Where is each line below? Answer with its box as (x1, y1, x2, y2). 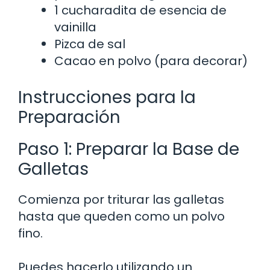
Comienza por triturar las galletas (18, 190, 224, 208)
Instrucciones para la (18, 85, 196, 109)
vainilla (54, 18, 96, 36)
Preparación (18, 105, 121, 129)
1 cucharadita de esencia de (54, 1, 227, 19)
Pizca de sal (54, 35, 125, 52)
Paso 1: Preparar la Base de (18, 137, 239, 161)
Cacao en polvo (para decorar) (54, 52, 248, 69)
